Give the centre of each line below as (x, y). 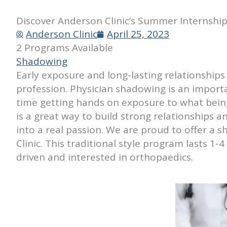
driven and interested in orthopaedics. (105, 157)
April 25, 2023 (138, 34)
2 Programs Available (65, 48)
